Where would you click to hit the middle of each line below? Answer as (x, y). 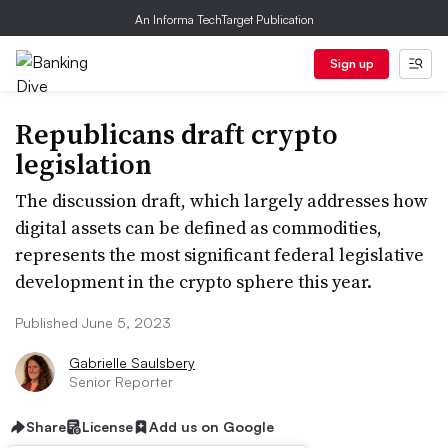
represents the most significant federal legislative (219, 254)
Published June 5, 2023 (93, 322)
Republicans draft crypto (176, 134)
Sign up (351, 63)
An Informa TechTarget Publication (224, 19)
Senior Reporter (121, 381)
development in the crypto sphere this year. (193, 281)
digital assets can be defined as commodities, (198, 227)
